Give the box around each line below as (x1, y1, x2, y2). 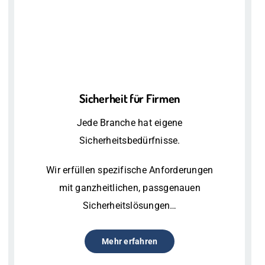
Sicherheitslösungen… (82, 199, 177, 211)
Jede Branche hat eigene (76, 117, 183, 128)
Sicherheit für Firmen (79, 90, 180, 106)
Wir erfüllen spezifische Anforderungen (46, 164, 214, 176)
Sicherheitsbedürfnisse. (79, 134, 180, 146)
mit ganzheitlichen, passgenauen (59, 182, 201, 193)
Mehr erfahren (102, 236, 158, 246)
